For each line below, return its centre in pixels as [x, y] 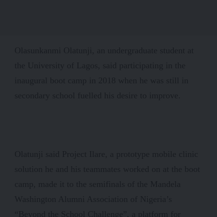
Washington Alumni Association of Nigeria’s [93, 199]
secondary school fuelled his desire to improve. [98, 95]
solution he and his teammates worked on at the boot [107, 169]
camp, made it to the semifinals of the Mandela [98, 184]
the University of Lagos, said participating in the [100, 65]
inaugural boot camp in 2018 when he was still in [101, 80]
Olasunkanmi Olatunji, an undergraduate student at [104, 50]
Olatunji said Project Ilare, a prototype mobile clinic [106, 154]
